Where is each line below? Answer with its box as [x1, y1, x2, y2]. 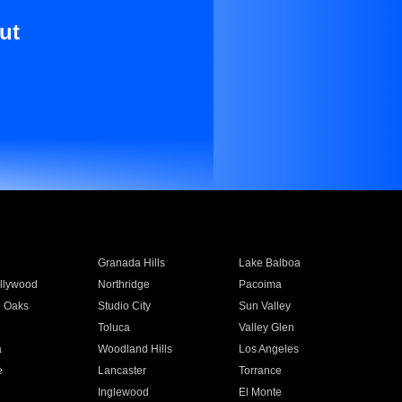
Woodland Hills [97, 343, 172, 355]
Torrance [239, 364, 283, 377]
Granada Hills [97, 257, 165, 269]
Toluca [97, 321, 130, 334]
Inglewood [97, 386, 149, 398]
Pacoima [239, 278, 283, 291]
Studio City [97, 300, 151, 312]
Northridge [97, 278, 150, 291]
